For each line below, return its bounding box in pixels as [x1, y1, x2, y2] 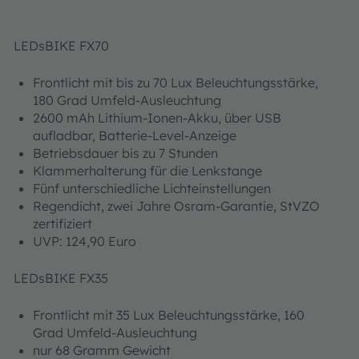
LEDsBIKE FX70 [14, 38, 109, 54]
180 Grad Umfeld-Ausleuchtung [33, 92, 221, 109]
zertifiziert [33, 216, 92, 232]
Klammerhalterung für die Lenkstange [33, 163, 262, 179]
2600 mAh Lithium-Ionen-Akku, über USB [33, 110, 281, 127]
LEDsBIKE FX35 [14, 270, 108, 287]
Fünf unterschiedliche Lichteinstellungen [33, 180, 271, 197]
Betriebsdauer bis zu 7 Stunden [33, 145, 218, 162]
